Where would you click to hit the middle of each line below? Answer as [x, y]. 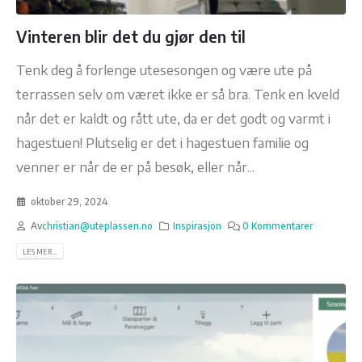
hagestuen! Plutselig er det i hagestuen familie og [162, 143]
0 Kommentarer [278, 225]
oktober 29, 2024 [69, 201]
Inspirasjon [198, 225]
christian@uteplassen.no [97, 225]
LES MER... [40, 251]
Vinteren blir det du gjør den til [131, 36]
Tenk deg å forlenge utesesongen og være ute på [164, 70]
